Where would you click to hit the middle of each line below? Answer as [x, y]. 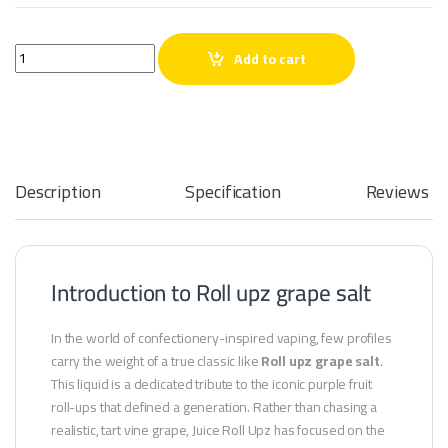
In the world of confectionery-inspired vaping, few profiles [221, 337]
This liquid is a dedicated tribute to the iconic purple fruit [211, 383]
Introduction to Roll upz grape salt [211, 292]
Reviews [397, 191]
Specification [233, 191]
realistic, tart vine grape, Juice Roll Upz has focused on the [218, 429]
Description [58, 191]
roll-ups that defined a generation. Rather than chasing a [214, 406]
